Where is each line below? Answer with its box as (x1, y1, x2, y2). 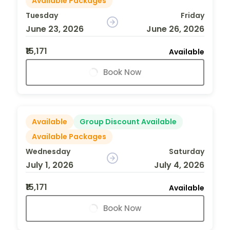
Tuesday (26, 10, 58, 21)
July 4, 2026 (154, 159, 204, 171)
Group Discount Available (80, 116, 177, 127)
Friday (180, 10, 204, 21)
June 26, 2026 (146, 23, 204, 35)
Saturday (168, 146, 204, 157)
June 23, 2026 (26, 23, 84, 35)
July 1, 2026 (26, 159, 73, 171)
